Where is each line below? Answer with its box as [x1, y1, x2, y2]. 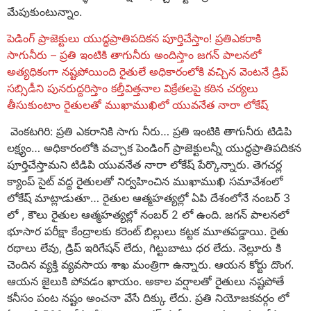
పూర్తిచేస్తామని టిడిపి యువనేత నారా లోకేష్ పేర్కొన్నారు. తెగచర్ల [7, 158, 282, 172]
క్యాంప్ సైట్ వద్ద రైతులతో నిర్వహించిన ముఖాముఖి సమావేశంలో [7, 174, 283, 189]
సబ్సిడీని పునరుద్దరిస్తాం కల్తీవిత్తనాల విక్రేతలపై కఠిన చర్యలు [7, 81, 258, 95]
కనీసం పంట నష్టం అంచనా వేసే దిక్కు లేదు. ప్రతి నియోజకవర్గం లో [7, 291, 289, 305]
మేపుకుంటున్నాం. [7, 4, 82, 19]
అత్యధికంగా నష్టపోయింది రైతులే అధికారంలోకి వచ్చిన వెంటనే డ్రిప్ [7, 64, 288, 78]
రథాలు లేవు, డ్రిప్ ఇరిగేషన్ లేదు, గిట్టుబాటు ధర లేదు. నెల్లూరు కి [7, 241, 281, 255]
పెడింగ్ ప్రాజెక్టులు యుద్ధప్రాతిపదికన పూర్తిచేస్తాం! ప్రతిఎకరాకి [7, 31, 261, 45]
